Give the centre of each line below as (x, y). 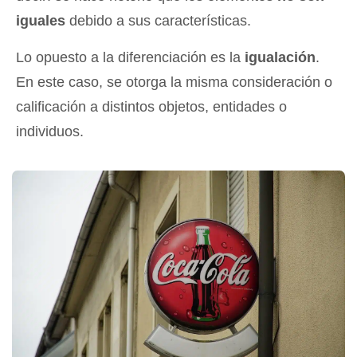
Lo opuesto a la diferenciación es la (130, 57)
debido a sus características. (158, 21)
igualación (280, 57)
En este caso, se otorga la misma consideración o (174, 82)
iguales (41, 21)
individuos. (50, 131)
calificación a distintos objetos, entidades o (151, 107)
